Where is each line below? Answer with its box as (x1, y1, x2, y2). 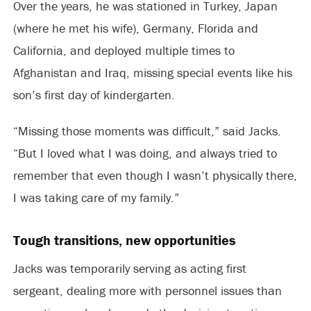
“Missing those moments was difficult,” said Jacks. (12, 123, 281, 139)
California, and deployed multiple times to (12, 42, 235, 58)
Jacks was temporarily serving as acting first (12, 260, 246, 276)
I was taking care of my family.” (12, 190, 179, 205)
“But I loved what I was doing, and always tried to (12, 145, 277, 161)
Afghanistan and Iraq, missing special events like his (12, 65, 292, 81)
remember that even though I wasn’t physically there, (12, 167, 297, 183)
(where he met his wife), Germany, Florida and (12, 20, 258, 36)
